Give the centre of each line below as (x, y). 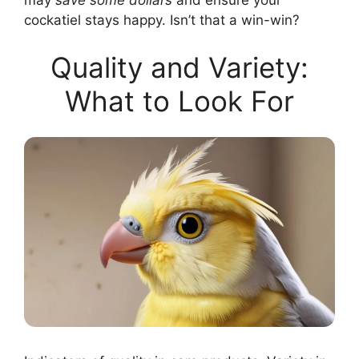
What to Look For (179, 101)
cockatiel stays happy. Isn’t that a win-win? (162, 20)
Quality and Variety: (179, 68)
